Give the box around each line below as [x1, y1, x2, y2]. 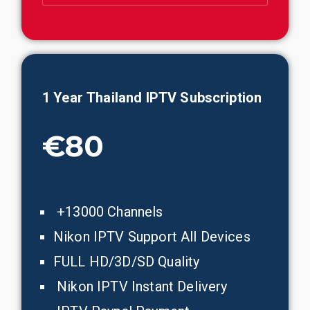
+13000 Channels [53, 203, 163, 220]
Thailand [86, 89, 146, 106]
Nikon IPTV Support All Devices [53, 228, 250, 245]
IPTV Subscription [145, 89, 262, 106]
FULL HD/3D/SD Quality [53, 253, 200, 270]
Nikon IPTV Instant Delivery [53, 278, 228, 295]
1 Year [42, 89, 87, 106]
